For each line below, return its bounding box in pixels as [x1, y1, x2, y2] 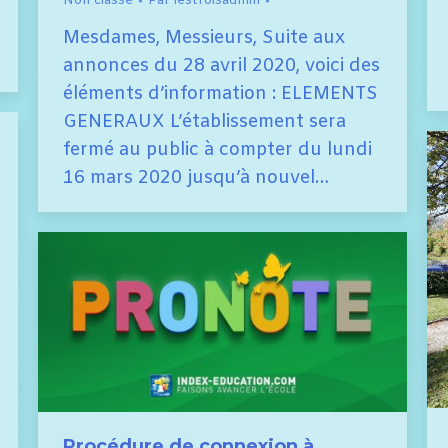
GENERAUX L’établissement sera [63, 110, 346, 135]
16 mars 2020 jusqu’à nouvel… [63, 166, 329, 191]
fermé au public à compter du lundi [63, 138, 372, 163]
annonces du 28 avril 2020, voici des [63, 54, 380, 79]
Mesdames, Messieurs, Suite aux [63, 26, 345, 51]
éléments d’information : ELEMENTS [63, 82, 378, 107]
